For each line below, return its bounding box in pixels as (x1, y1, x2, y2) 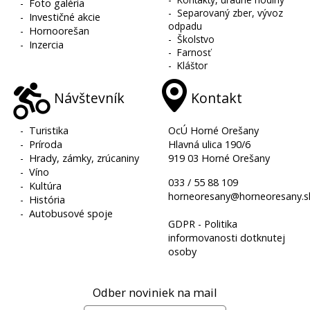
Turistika (29, 123, 69, 137)
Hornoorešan (29, 24, 90, 37)
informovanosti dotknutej (168, 230, 286, 244)
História (29, 192, 66, 206)
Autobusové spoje (29, 206, 113, 220)
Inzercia (29, 37, 64, 51)
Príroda (29, 137, 63, 151)
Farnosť (177, 45, 212, 59)
